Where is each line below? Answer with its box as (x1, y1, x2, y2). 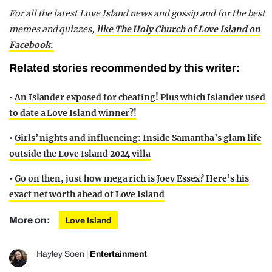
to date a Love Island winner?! (9, 107, 137, 119)
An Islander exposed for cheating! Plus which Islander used (14, 92, 265, 103)
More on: (9, 215, 52, 226)
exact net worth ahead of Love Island (9, 189, 165, 200)
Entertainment (90, 250, 147, 259)
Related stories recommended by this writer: (9, 62, 240, 75)
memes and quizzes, (9, 24, 97, 35)
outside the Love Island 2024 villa (9, 148, 151, 160)
